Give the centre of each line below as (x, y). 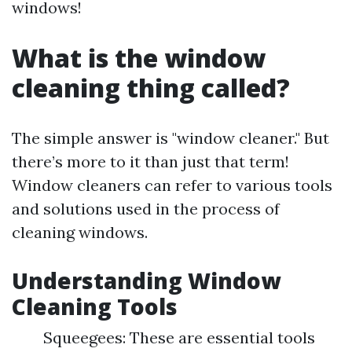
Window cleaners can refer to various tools (172, 185)
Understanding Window (146, 280)
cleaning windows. (80, 232)
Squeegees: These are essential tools (179, 337)
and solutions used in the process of (146, 209)
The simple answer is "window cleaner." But (170, 138)
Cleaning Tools (95, 306)
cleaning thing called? (151, 88)
